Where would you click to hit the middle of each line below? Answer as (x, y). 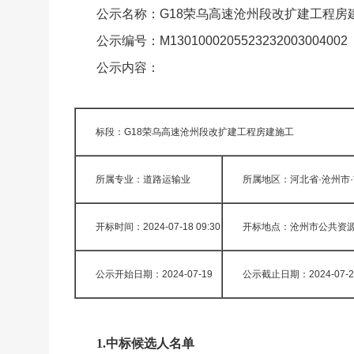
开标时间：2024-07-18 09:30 (158, 227)
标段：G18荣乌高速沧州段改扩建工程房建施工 (195, 132)
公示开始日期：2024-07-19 (154, 274)
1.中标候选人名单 (145, 343)
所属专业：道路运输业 (143, 179)
